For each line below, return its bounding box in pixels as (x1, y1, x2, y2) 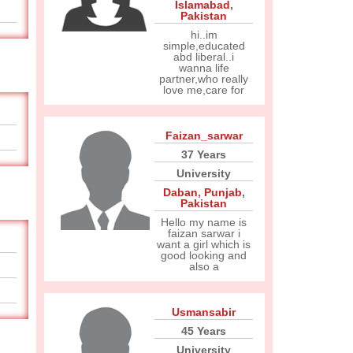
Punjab (203, 186, 242, 199)
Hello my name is (161, 216, 247, 229)
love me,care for (163, 84, 244, 96)
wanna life (178, 61, 229, 74)
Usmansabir (172, 306, 236, 318)
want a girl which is (157, 238, 251, 251)
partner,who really (159, 72, 248, 85)
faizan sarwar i (167, 227, 240, 240)
